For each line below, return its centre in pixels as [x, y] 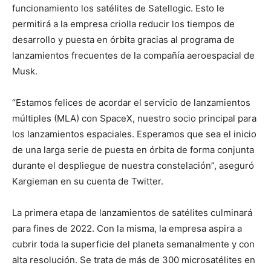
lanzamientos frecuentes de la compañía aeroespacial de [133, 55]
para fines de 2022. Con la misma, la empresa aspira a [127, 228]
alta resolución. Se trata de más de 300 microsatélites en [134, 260]
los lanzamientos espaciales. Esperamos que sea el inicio [134, 134]
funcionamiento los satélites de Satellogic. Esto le [118, 8]
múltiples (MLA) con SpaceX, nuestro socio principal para [134, 118]
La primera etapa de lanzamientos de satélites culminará [132, 213]
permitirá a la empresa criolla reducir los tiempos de [123, 24]
